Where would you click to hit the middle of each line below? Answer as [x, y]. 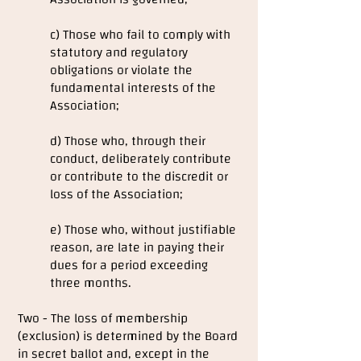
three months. [91, 283]
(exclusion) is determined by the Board [128, 336]
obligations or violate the [121, 70]
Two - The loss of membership [103, 318]
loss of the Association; [116, 194]
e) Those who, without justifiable [143, 230]
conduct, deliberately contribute [141, 159]
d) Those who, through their [128, 141]
